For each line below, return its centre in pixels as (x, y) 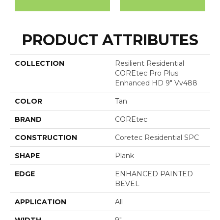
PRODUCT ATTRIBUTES (110, 40)
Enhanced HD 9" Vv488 (156, 83)
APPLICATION (41, 202)
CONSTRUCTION (46, 138)
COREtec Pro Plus (147, 73)
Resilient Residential (150, 64)
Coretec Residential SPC (157, 138)
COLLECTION (40, 64)
